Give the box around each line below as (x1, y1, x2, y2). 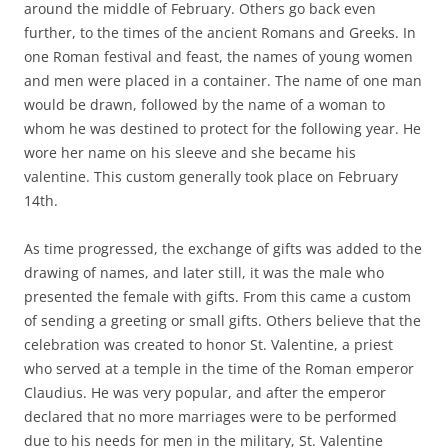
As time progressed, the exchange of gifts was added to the (24, 239, 422, 259)
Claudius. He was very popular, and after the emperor (24, 383, 386, 403)
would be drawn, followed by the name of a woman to (24, 95, 385, 115)
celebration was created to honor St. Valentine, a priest (24, 335, 393, 355)
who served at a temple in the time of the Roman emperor (24, 359, 414, 379)
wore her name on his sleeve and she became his (24, 143, 356, 163)
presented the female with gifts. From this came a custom (24, 287, 411, 307)
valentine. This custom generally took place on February (24, 167, 398, 187)
